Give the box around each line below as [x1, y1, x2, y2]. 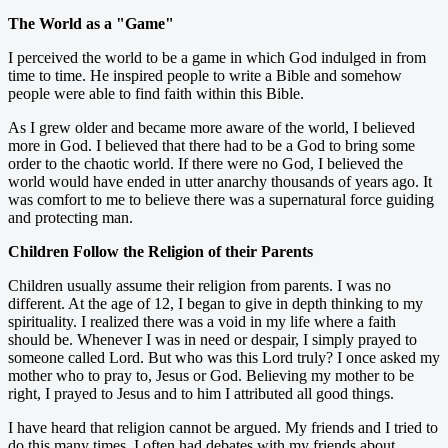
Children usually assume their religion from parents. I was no [8, 276, 391, 294]
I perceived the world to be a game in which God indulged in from [8, 48, 426, 66]
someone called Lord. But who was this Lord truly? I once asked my [8, 348, 440, 366]
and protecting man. [8, 208, 133, 226]
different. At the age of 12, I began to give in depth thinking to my [8, 294, 423, 312]
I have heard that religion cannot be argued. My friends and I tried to [8, 418, 438, 436]
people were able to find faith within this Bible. [8, 84, 304, 102]
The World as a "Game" [8, 14, 174, 32]
